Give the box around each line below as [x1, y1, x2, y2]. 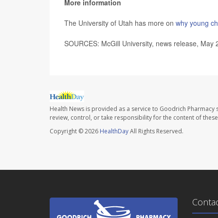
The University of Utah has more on [64, 18, 176, 28]
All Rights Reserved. [128, 127, 183, 136]
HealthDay [100, 127, 128, 136]
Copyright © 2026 [50, 127, 100, 136]
